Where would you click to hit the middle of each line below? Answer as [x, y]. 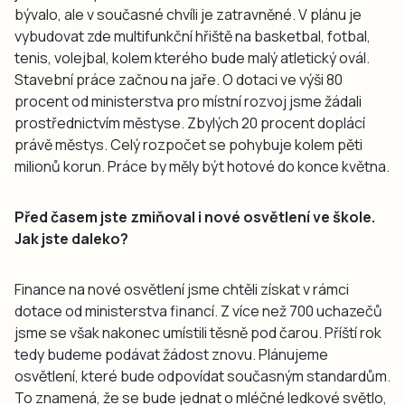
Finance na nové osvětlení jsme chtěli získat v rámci [182, 289]
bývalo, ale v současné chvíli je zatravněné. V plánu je [188, 14]
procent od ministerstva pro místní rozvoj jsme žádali [188, 101]
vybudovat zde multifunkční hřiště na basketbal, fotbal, [193, 36]
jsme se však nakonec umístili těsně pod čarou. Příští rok [198, 332]
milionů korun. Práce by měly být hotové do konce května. [202, 166]
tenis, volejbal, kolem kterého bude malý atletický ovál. [192, 57]
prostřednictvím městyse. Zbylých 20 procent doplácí [190, 122]
